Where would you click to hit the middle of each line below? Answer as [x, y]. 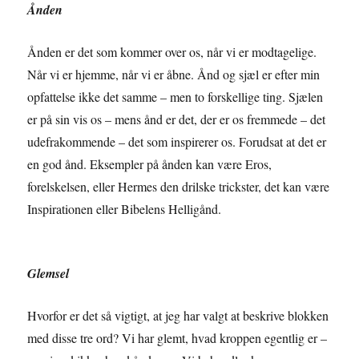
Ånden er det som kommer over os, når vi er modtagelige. [172, 52]
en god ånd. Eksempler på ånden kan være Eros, [150, 164]
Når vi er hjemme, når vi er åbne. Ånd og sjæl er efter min [174, 75]
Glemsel [48, 274]
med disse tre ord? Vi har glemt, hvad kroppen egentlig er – [177, 338]
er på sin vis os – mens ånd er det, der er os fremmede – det [177, 119]
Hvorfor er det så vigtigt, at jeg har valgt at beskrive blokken [178, 316]
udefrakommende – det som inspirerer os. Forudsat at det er [177, 142]
